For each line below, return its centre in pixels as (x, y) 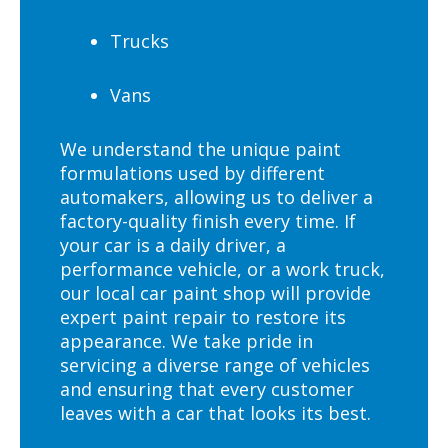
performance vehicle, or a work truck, (222, 268)
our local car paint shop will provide (215, 292)
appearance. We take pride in (186, 340)
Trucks (142, 40)
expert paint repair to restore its (203, 316)
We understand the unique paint (200, 148)
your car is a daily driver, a (173, 244)
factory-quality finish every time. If (208, 220)
